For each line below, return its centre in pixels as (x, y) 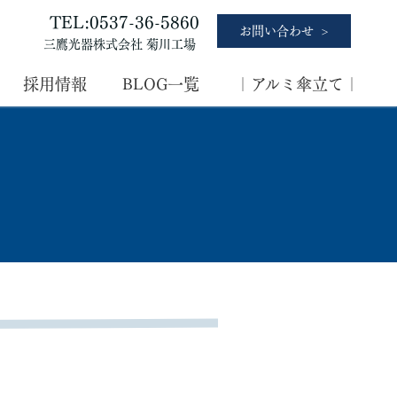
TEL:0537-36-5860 (124, 22)
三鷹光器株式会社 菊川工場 (121, 44)
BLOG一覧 (161, 84)
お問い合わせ (276, 31)
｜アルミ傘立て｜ (297, 84)
